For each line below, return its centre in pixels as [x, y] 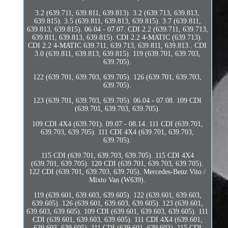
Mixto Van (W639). [118, 180]
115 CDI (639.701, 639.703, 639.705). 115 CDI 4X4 [117, 155]
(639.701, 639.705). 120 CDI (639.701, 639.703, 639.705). [118, 163]
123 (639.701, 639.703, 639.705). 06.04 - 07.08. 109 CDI [118, 100]
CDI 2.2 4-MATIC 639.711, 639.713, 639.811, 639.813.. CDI [118, 45]
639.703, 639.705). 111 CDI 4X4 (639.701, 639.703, [118, 132]
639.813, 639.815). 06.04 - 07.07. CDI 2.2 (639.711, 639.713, [117, 29]
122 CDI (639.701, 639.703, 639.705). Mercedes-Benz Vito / [118, 172]
